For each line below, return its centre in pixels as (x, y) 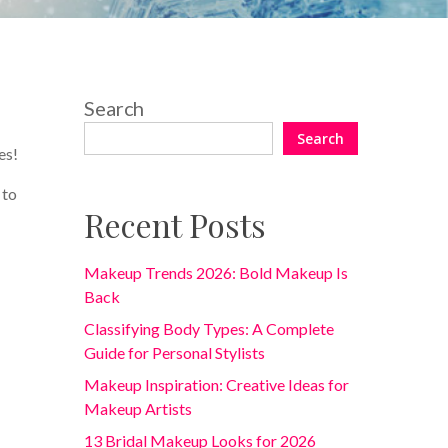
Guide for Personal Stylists (175, 352)
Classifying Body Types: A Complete (209, 328)
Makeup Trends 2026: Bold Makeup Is (216, 272)
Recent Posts (175, 224)
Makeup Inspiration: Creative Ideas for (217, 384)
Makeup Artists (138, 408)
